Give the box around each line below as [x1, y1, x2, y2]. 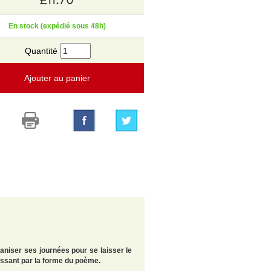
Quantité [24, 45, 57, 56]
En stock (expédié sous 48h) [8, 21, 106, 30]
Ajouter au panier [24, 73, 90, 83]
